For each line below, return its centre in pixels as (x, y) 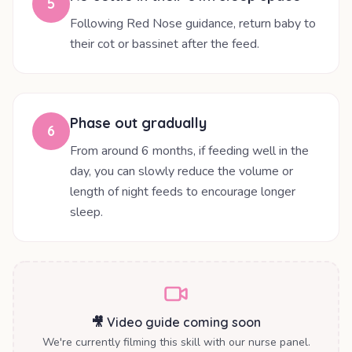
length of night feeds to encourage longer (183, 192)
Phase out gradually (138, 123)
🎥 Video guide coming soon (176, 323)
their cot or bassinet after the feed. (165, 44)
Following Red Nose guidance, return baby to (193, 24)
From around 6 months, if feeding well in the (189, 151)
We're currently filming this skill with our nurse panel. (176, 343)
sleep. (86, 213)
